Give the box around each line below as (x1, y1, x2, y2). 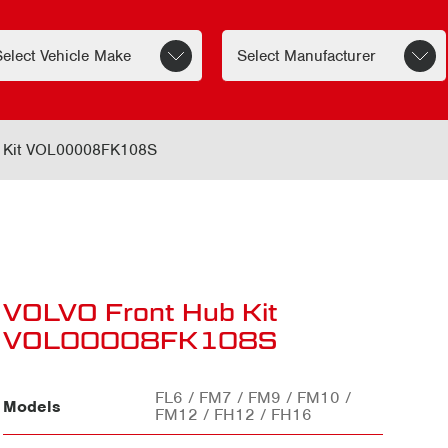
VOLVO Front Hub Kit (3, 298, 279, 326)
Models (3, 395, 62, 417)
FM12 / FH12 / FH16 (155, 404, 313, 426)
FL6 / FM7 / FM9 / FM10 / (155, 387, 352, 409)
